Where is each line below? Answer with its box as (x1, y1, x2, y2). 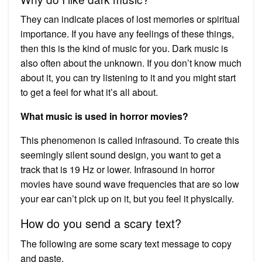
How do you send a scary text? (20, 214, 181, 232)
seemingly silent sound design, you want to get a (20, 147, 221, 161)
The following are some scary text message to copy (20, 236, 232, 250)
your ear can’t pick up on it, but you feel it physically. (20, 191, 234, 205)
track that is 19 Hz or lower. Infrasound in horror (20, 162, 215, 176)
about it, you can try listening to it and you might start (20, 70, 236, 84)
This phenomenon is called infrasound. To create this (20, 133, 239, 147)
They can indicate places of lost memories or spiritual (20, 12, 240, 26)
